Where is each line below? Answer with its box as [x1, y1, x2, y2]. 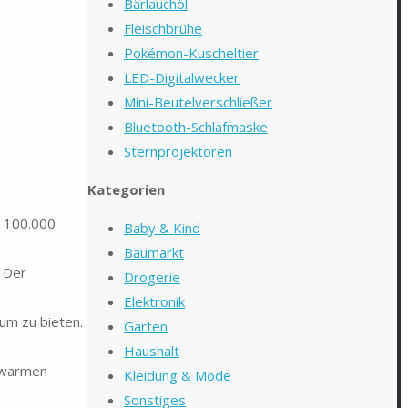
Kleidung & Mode [124, 366, 231, 384]
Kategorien [87, 180, 165, 199]
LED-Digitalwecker [124, 68, 240, 87]
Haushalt [124, 342, 179, 360]
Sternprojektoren [124, 142, 232, 160]
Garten [124, 317, 168, 335]
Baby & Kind [124, 219, 200, 237]
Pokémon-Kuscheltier [124, 44, 259, 62]
